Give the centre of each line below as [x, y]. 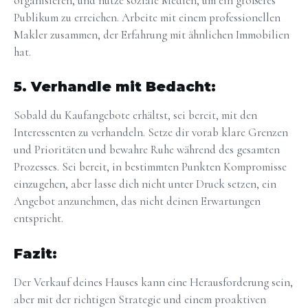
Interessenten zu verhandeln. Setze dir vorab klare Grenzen [151, 133]
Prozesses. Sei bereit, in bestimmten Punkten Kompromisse [150, 167]
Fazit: [35, 253]
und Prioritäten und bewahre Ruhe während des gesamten [147, 150]
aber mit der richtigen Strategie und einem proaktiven [140, 299]
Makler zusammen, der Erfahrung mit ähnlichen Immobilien [152, 34]
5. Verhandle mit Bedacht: [115, 87]
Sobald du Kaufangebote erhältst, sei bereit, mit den [135, 115]
